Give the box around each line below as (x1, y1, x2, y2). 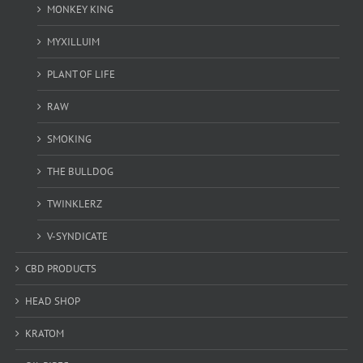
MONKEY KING (46, 2, 113, 17)
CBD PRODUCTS (24, 262, 96, 276)
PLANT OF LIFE (46, 67, 115, 82)
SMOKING (46, 132, 92, 147)
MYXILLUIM (46, 35, 100, 49)
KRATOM (24, 327, 64, 341)
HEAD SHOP (24, 294, 80, 309)
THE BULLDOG (46, 164, 113, 179)
